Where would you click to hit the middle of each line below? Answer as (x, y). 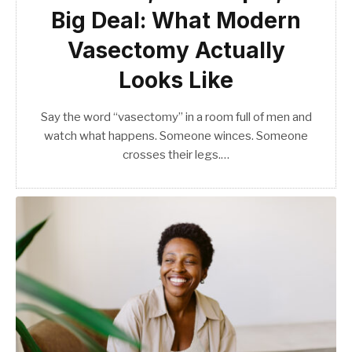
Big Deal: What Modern (176, 20)
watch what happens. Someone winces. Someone (176, 136)
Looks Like (176, 80)
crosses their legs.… (176, 154)
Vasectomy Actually (176, 50)
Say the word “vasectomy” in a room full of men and (176, 117)
